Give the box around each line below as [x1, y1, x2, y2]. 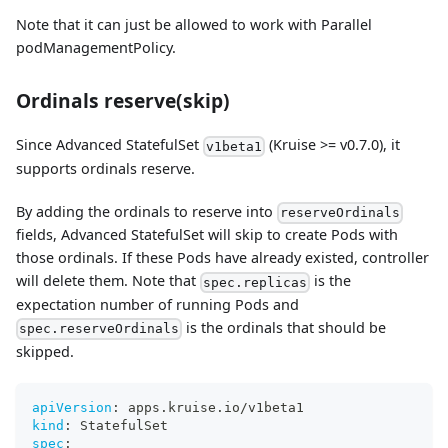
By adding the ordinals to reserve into [16, 201, 277, 221]
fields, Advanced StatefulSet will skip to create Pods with [16, 225, 398, 245]
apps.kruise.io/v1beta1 [120, 399, 304, 415]
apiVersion [32, 399, 112, 415]
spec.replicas [203, 275, 308, 291]
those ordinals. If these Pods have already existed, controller [16, 248, 429, 268]
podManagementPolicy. [16, 38, 176, 58]
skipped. [16, 341, 74, 361]
